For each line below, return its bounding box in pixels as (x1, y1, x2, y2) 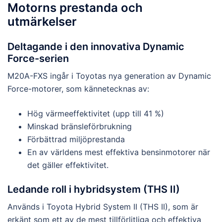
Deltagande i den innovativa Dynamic (7, 40, 184, 53)
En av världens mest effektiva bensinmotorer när (27, 147, 210, 157)
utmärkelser (7, 14, 77, 29)
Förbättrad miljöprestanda (27, 134, 125, 144)
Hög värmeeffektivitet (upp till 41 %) (27, 108, 164, 118)
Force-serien (7, 52, 69, 64)
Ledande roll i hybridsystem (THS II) (7, 183, 180, 195)
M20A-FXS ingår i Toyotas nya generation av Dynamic (7, 70, 211, 81)
